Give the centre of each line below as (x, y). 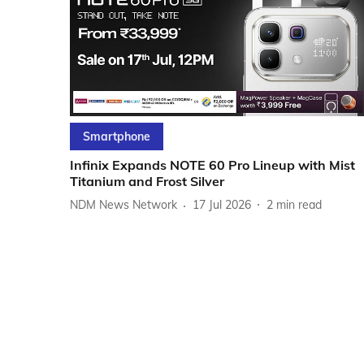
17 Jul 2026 (222, 205)
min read (299, 205)
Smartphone (117, 136)
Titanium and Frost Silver (147, 181)
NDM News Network (123, 205)
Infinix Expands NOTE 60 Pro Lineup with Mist (212, 165)
